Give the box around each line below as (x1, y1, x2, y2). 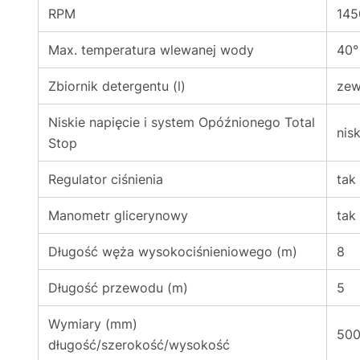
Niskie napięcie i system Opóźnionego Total (48, 114, 315, 130)
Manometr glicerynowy (48, 207, 188, 223)
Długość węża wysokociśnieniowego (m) (48, 243, 297, 260)
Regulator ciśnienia (48, 171, 163, 187)
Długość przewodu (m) (48, 280, 188, 296)
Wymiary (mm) (48, 316, 137, 332)
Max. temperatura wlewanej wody (48, 42, 254, 58)
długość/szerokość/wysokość (48, 337, 230, 353)
